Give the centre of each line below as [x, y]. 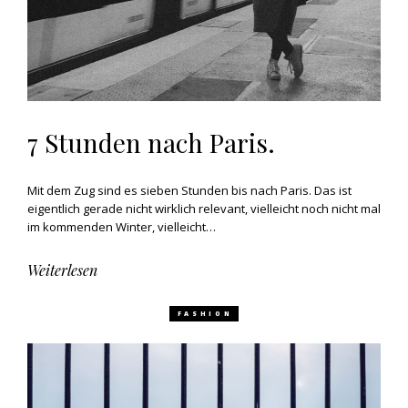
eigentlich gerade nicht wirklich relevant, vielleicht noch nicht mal [204, 209]
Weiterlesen [62, 270]
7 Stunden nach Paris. [151, 143]
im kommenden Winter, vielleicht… [122, 227]
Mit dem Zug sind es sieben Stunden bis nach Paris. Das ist [189, 190]
